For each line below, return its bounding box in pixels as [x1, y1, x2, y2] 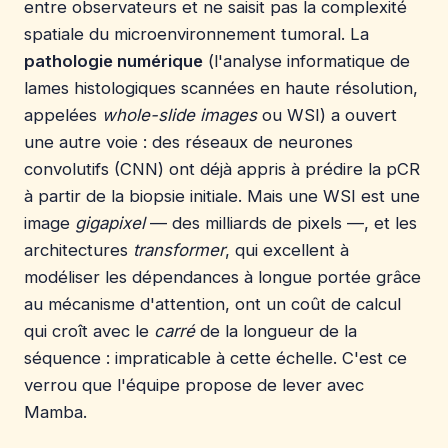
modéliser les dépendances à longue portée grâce [24, 266, 421, 287]
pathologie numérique [24, 50, 203, 71]
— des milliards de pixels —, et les [145, 212, 417, 233]
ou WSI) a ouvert [257, 104, 397, 125]
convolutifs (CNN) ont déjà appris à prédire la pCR [24, 158, 420, 179]
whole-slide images [102, 104, 257, 125]
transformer [133, 239, 225, 260]
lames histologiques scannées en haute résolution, [24, 77, 418, 98]
